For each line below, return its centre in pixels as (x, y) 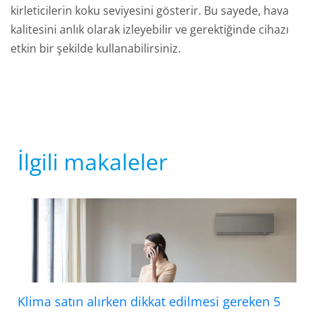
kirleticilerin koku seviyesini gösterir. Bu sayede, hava (150, 11)
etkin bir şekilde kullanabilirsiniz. (96, 49)
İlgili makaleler (93, 162)
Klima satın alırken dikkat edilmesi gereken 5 (149, 301)
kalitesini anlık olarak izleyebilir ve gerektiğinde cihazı (150, 30)
